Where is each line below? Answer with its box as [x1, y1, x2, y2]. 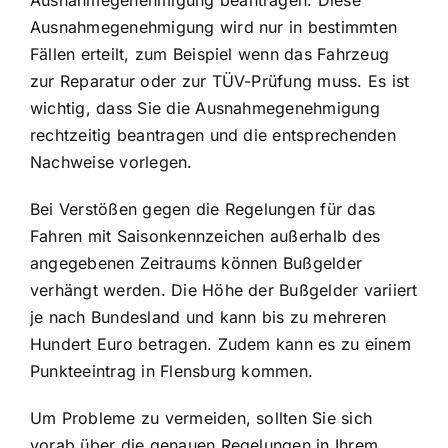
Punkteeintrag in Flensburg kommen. [30, 361, 314, 382]
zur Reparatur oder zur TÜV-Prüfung [30, 71, 313, 92]
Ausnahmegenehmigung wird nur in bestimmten [30, 17, 398, 38]
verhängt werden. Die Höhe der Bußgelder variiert [30, 280, 418, 301]
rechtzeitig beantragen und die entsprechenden [30, 125, 396, 146]
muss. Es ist [312, 71, 410, 92]
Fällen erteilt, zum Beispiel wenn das [30, 44, 318, 65]
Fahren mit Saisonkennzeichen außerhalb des [30, 226, 381, 247]
